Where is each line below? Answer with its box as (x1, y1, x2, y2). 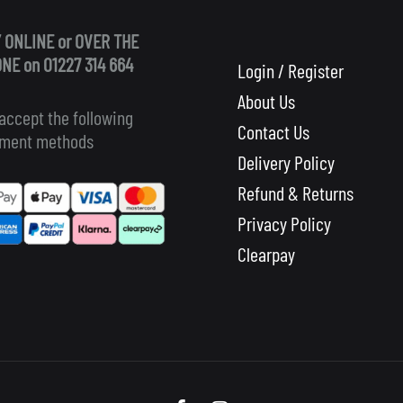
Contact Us (237, 120, 309, 144)
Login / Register (237, 58, 344, 83)
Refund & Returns (237, 181, 354, 205)
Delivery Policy (237, 150, 335, 175)
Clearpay (237, 242, 295, 266)
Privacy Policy (237, 211, 331, 236)
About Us (237, 89, 295, 113)
